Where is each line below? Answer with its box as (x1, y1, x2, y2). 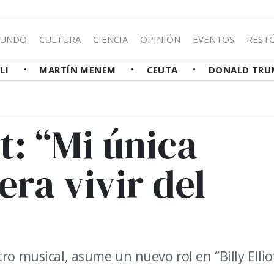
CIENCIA (93, 32, 128, 45)
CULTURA (39, 32, 81, 45)
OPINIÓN (140, 32, 180, 45)
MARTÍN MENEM (39, 64, 119, 76)
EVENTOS (193, 32, 234, 45)
